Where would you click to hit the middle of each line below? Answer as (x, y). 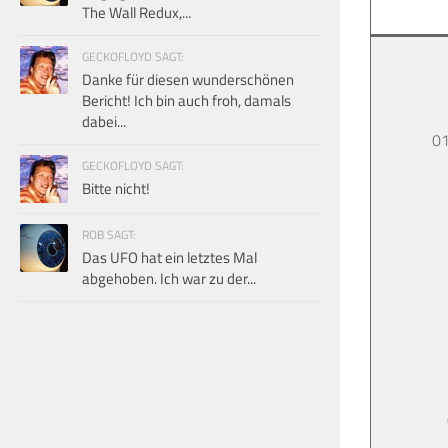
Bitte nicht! (116, 188)
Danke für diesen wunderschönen (188, 79)
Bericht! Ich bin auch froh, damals (186, 100)
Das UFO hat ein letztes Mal (169, 257)
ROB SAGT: (109, 234)
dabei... (104, 121)
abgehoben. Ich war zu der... (169, 278)
